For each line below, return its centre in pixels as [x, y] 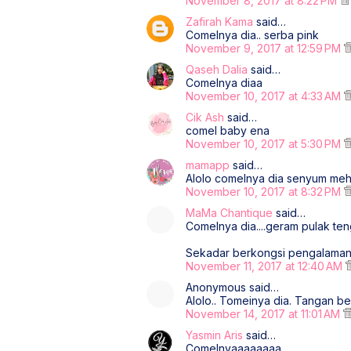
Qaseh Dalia [217, 69]
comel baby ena [228, 130]
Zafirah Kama [219, 22]
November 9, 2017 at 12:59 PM [265, 48]
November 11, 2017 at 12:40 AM [266, 266]
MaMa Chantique [229, 213]
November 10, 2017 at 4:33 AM [265, 96]
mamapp [208, 165]
